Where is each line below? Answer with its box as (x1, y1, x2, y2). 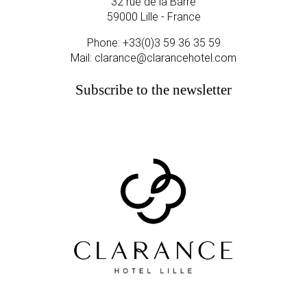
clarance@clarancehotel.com (95, 51, 236, 64)
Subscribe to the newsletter (75, 82, 232, 99)
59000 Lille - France (106, 10, 201, 23)
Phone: (86, 36, 123, 49)
